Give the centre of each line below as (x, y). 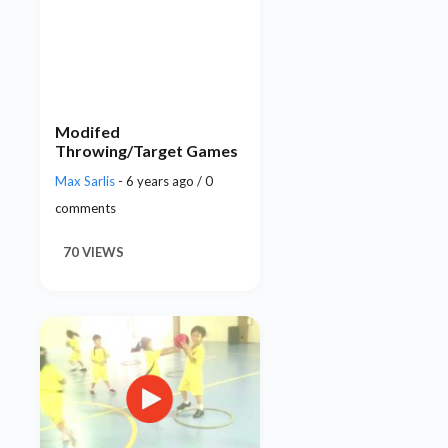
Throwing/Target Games (146, 151)
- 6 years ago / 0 (165, 181)
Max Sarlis (86, 181)
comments (85, 208)
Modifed (87, 132)
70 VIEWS (93, 252)
